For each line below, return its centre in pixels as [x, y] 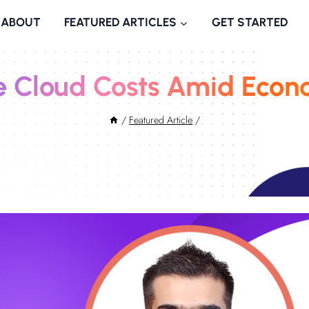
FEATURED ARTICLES [120, 22]
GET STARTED [249, 22]
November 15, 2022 [165, 155]
